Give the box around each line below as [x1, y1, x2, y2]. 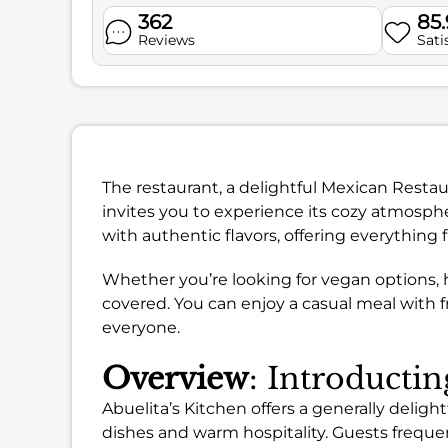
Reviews [137, 31, 195, 49]
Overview [102, 360, 249, 397]
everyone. [102, 318, 180, 337]
